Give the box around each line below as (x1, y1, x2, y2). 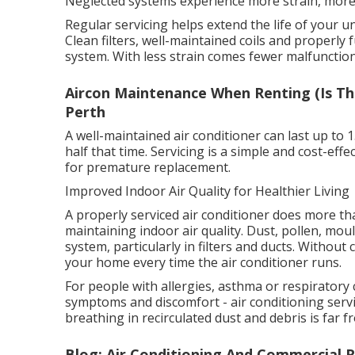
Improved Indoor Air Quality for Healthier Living (65, 182, 349, 200)
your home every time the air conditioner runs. (65, 254, 342, 271)
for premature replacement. (65, 158, 231, 176)
